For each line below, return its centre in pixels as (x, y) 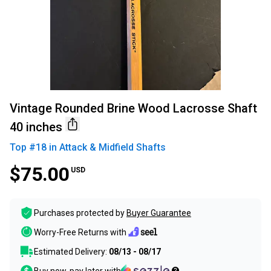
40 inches (36, 127)
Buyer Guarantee (159, 213)
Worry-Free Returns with (80, 232)
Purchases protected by (79, 213)
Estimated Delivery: (71, 252)
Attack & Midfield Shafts (113, 148)
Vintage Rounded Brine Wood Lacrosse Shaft (133, 109)
